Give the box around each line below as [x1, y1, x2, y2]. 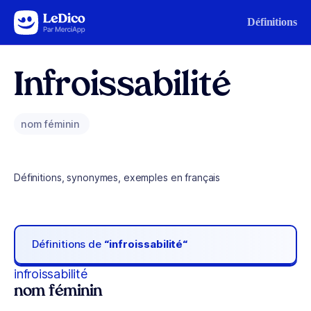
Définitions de [32, 237, 105, 251]
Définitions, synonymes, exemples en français [14, 171, 221, 183]
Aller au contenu [17, 13, 89, 25]
